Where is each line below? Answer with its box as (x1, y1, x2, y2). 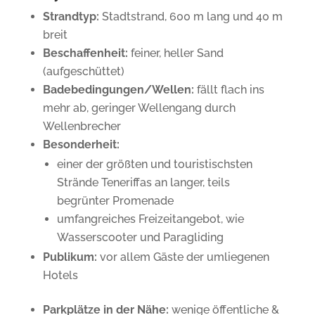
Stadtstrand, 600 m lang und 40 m (98, 9, 283, 23)
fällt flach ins (193, 82, 264, 96)
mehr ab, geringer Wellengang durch (42, 101, 236, 115)
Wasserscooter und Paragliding (56, 230, 224, 244)
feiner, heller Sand (127, 46, 224, 60)
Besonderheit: (42, 137, 120, 151)
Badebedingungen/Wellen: (42, 82, 194, 96)
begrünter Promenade (56, 193, 174, 207)
